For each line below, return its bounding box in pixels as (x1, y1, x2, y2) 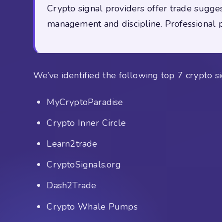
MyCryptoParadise (47, 96, 126, 108)
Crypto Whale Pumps (47, 200, 138, 213)
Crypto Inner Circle (47, 116, 126, 129)
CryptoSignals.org (47, 159, 121, 171)
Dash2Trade (47, 179, 97, 192)
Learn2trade (47, 137, 98, 150)
